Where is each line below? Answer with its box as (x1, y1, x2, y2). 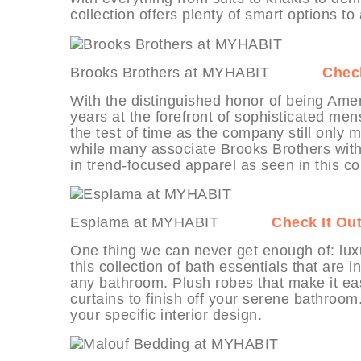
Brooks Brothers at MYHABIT (70, 64, 322, 81)
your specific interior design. (70, 306, 262, 323)
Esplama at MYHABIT (70, 214, 272, 230)
